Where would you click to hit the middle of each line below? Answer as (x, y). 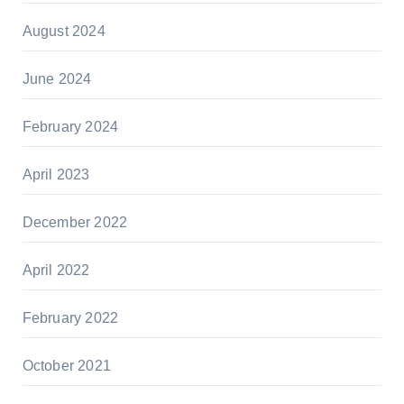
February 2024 (70, 126)
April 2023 (56, 174)
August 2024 (64, 31)
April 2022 (56, 270)
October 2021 (66, 365)
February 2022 (70, 317)
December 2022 (75, 222)
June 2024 (57, 78)
